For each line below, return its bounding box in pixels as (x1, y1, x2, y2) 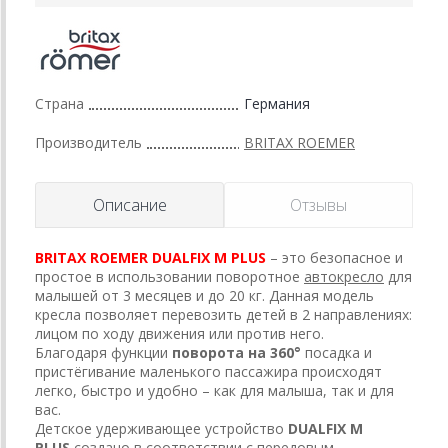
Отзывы (290, 194, 347, 217)
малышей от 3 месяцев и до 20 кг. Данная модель (35, 286, 374, 306)
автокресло (304, 267, 384, 287)
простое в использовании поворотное (35, 267, 300, 287)
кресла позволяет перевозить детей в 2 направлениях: (35, 305, 412, 325)
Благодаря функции (35, 343, 168, 363)
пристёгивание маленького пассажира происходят (35, 362, 382, 382)
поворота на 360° (172, 343, 301, 363)
